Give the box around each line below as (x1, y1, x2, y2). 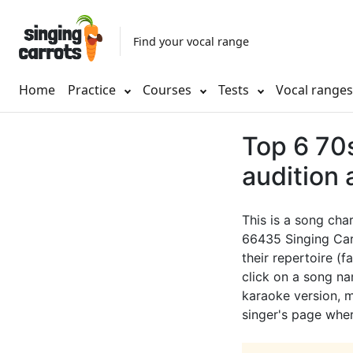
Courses (143, 81, 195, 99)
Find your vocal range (133, 33, 249, 49)
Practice (68, 81, 116, 99)
